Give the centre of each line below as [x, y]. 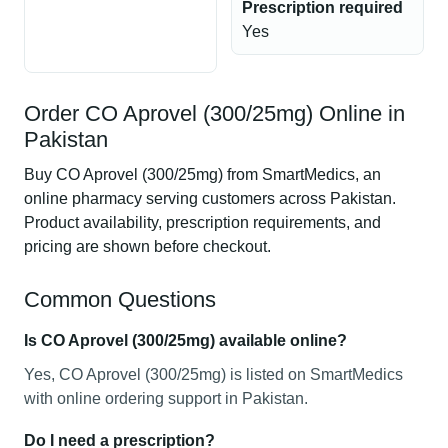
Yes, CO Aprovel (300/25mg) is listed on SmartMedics [213, 374]
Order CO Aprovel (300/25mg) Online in [214, 113]
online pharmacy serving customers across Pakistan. [210, 198]
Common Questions [120, 299]
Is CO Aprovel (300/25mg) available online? [185, 340]
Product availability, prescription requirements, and [202, 222]
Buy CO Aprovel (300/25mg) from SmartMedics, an [202, 174]
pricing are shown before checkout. [147, 246]
